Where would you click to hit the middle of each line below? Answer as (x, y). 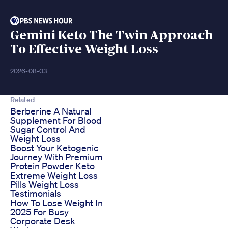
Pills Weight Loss (45, 184)
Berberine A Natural (51, 111)
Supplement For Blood (56, 120)
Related (22, 100)
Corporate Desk (43, 221)
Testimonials (36, 194)
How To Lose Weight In (56, 203)
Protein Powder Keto (52, 166)
